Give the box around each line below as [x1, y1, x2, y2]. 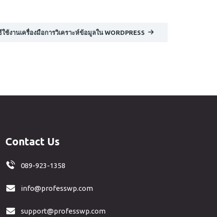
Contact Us [5, 135, 60, 147]
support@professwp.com [20, 206, 106, 215]
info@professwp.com [20, 184, 93, 192]
